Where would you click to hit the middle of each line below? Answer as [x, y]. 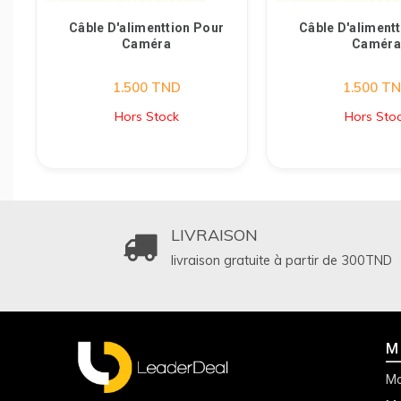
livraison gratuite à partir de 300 [268, 260]
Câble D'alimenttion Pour [146, 28]
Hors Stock [146, 116]
